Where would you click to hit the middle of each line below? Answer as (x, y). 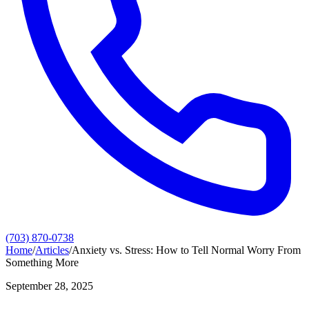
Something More (42, 262)
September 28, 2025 (49, 286)
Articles (52, 250)
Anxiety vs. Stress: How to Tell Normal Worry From (186, 250)
